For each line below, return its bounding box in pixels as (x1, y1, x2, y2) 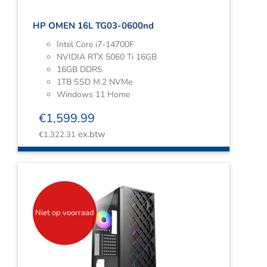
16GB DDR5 (57, 64, 102, 75)
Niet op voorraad (35, 207, 94, 219)
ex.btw (76, 128, 105, 140)
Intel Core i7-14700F (57, 39, 134, 50)
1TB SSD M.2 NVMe (57, 76, 132, 88)
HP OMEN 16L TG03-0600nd (33, 20, 154, 32)
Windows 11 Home (57, 89, 130, 100)
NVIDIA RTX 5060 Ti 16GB (57, 51, 157, 63)
